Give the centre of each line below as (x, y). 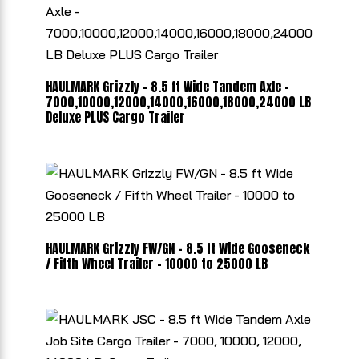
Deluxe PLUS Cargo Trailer (115, 117)
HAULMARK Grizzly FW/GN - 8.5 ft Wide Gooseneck (177, 248)
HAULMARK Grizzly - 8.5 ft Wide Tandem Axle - (167, 87)
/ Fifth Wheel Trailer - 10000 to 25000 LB (156, 263)
